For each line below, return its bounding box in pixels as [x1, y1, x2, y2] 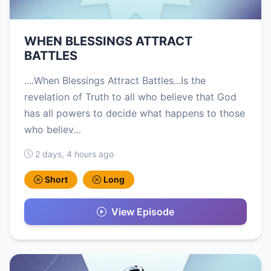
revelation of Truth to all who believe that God [24, 90, 237, 103]
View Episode [111, 205, 174, 218]
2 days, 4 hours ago [35, 148, 114, 159]
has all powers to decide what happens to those [24, 106, 245, 119]
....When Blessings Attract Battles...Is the [24, 74, 206, 87]
